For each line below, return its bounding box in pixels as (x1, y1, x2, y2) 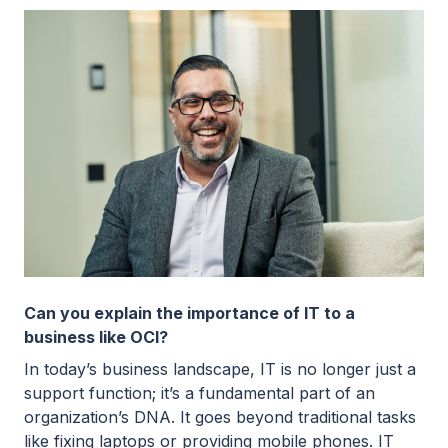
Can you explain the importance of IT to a (24, 302, 355, 323)
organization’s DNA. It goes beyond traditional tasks (24, 406, 416, 427)
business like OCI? (24, 326, 168, 347)
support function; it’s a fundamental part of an (24, 382, 375, 403)
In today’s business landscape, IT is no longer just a (24, 358, 416, 379)
